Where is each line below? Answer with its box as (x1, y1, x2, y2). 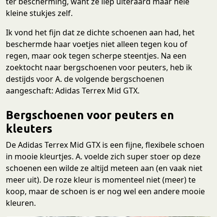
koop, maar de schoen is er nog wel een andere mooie (6, 186, 205, 197)
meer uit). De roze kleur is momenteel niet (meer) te (6, 174, 196, 186)
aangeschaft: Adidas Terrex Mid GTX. (6, 85, 139, 96)
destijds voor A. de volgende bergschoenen (6, 74, 164, 85)
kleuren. (6, 198, 36, 209)
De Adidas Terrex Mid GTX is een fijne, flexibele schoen (6, 139, 204, 151)
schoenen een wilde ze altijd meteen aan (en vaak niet (6, 163, 202, 174)
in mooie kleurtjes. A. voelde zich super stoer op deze (6, 151, 201, 162)
